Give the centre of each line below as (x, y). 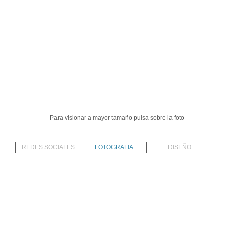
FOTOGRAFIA (114, 147)
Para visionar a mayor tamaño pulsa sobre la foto (117, 118)
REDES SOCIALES (48, 147)
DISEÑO (179, 147)
